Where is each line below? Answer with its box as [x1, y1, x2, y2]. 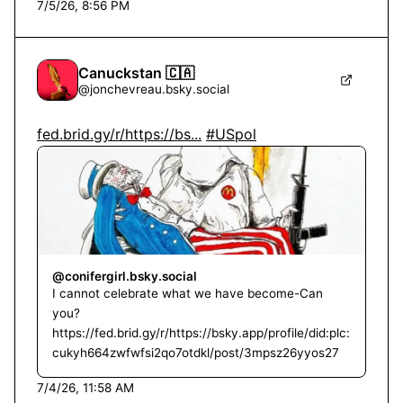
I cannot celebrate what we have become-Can [52, 286, 323, 300]
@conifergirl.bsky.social [52, 269, 197, 283]
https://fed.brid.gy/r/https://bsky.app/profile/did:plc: [52, 326, 350, 340]
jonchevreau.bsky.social [90, 82, 229, 96]
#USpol [206, 125, 256, 143]
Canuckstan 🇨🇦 [78, 64, 194, 82]
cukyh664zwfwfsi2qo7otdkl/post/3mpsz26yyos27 [52, 345, 339, 360]
